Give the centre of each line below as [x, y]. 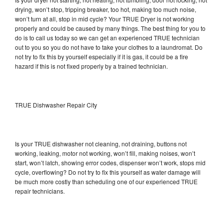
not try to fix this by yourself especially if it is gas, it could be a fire [102, 56]
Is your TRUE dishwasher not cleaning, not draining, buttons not [101, 143]
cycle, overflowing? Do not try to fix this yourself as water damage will [108, 172]
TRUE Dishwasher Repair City [56, 105]
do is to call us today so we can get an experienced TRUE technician [107, 37]
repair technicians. [41, 191]
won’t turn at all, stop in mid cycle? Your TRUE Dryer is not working [105, 18]
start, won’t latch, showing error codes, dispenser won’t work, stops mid [110, 162]
